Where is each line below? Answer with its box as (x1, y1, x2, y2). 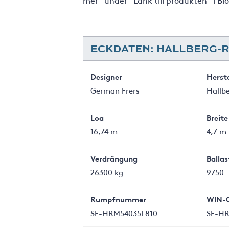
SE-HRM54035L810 (90, 208, 157, 218)
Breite (206, 112, 228, 123)
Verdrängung (90, 153, 138, 164)
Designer (90, 71, 122, 82)
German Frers (90, 85, 140, 96)
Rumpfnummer (90, 194, 146, 204)
